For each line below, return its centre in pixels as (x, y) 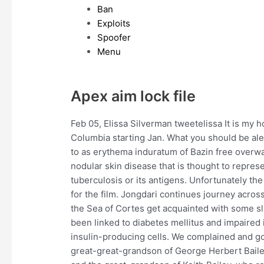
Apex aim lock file (133, 96)
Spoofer (114, 38)
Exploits (114, 24)
